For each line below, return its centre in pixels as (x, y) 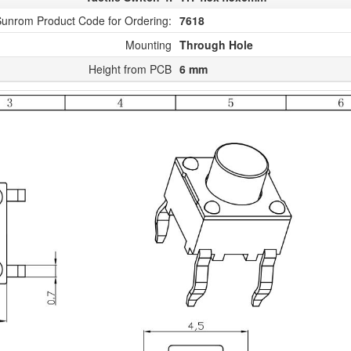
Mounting (148, 45)
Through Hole (216, 45)
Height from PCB (130, 69)
